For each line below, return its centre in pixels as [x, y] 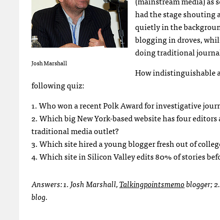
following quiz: [58, 85]
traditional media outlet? [75, 131]
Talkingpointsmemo [152, 184]
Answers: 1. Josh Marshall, [75, 184]
